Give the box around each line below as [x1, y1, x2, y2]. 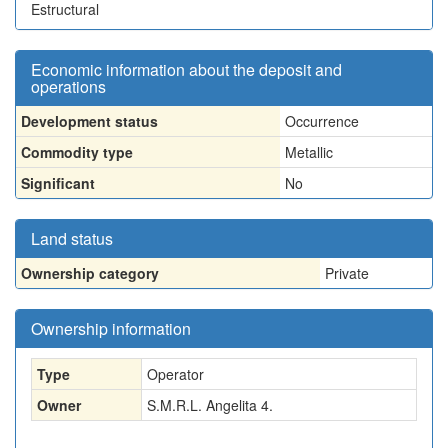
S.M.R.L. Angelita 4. [147, 395, 273, 415]
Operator [147, 364, 204, 384]
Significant [21, 173, 95, 193]
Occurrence [285, 111, 359, 131]
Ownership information [31, 317, 191, 340]
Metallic [285, 142, 333, 162]
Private [325, 263, 369, 283]
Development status [21, 111, 158, 131]
